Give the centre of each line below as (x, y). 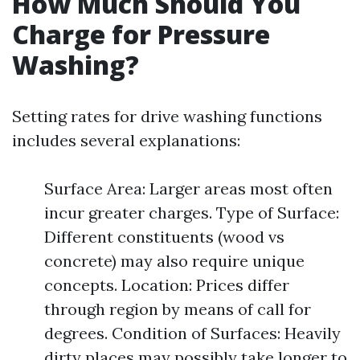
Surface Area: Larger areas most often (188, 188)
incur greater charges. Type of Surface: (192, 213)
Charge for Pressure (141, 34)
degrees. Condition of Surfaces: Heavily (192, 333)
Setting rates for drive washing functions (167, 116)
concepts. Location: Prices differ (167, 285)
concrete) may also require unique (174, 261)
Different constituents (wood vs (164, 237)
